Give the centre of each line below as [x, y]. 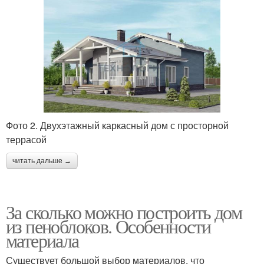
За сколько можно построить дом [124, 212]
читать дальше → [42, 161]
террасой [26, 139]
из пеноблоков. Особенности [108, 226]
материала [42, 240]
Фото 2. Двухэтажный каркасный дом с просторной [117, 125]
